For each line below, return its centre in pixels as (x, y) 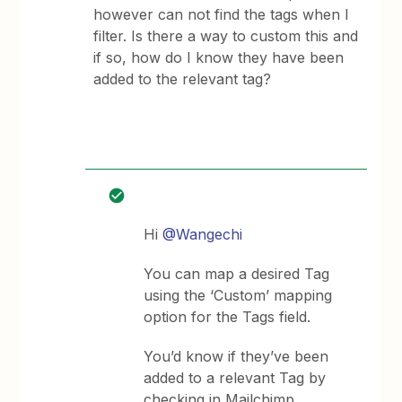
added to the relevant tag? (183, 79)
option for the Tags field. (227, 317)
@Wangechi (203, 234)
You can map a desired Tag (237, 274)
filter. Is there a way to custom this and (226, 36)
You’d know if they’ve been (236, 356)
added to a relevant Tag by (235, 378)
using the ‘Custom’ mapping (238, 295)
